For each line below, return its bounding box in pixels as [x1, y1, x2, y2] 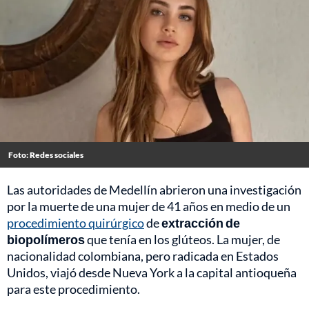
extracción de [161, 215, 240, 231]
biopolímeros [7, 232, 87, 248]
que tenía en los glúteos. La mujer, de [87, 232, 280, 248]
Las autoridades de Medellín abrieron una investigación [7, 182, 301, 198]
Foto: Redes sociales [8, 150, 83, 161]
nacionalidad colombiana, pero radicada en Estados [7, 248, 279, 264]
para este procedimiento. [7, 281, 140, 297]
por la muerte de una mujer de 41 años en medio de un [7, 199, 290, 215]
